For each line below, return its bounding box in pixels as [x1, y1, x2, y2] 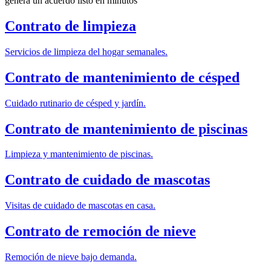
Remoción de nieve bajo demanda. [5, 252, 137, 263]
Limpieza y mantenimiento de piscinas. [5, 149, 153, 160]
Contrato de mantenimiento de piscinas [5, 120, 247, 137]
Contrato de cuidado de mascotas [5, 172, 210, 188]
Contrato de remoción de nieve [5, 223, 196, 240]
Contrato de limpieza [5, 18, 136, 34]
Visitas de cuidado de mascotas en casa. [5, 200, 155, 211]
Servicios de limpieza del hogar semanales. [5, 46, 168, 57]
